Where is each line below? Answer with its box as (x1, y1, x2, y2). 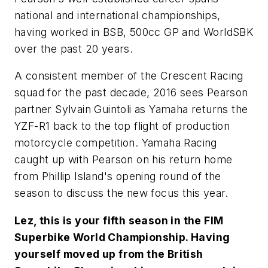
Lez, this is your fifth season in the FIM (14, 214, 224, 227)
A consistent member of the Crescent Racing (14, 69, 243, 83)
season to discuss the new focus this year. (14, 187, 229, 200)
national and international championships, (14, 8, 221, 22)
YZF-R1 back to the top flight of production (14, 120, 230, 133)
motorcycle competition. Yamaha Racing (14, 136, 217, 150)
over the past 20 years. (14, 42, 133, 55)
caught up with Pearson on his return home (14, 153, 233, 166)
